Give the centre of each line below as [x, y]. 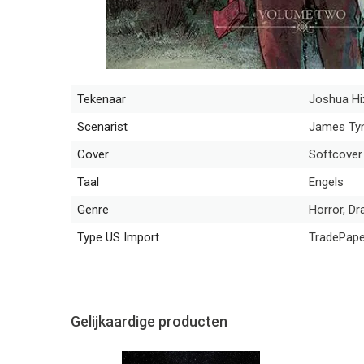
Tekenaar [102, 99]
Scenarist [102, 127]
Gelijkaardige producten [149, 321]
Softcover [336, 154]
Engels [326, 182]
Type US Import [118, 237]
